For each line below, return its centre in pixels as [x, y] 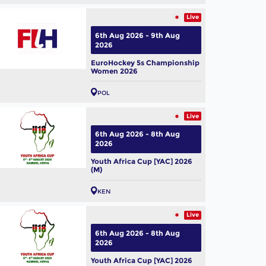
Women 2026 [114, 71]
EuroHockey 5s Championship [145, 62]
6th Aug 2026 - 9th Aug [138, 35]
